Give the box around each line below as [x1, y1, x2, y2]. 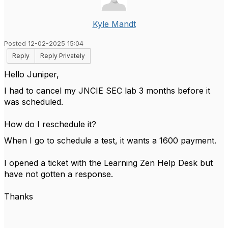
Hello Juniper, [4, 69, 59, 79]
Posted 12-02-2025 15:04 [4, 40, 83, 47]
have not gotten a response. [4, 169, 113, 179]
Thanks [4, 191, 36, 202]
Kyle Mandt [92, 19, 136, 29]
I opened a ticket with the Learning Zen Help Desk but [4, 158, 213, 168]
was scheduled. [4, 97, 68, 107]
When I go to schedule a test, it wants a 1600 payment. [4, 135, 216, 146]
